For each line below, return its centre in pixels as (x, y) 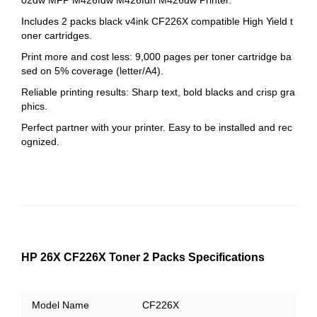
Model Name (60, 305)
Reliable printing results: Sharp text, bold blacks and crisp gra (158, 92)
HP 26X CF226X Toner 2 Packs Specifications (143, 257)
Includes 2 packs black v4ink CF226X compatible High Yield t (157, 21)
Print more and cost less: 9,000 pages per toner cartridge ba (156, 56)
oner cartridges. (57, 35)
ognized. (40, 141)
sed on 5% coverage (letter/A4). (92, 70)
